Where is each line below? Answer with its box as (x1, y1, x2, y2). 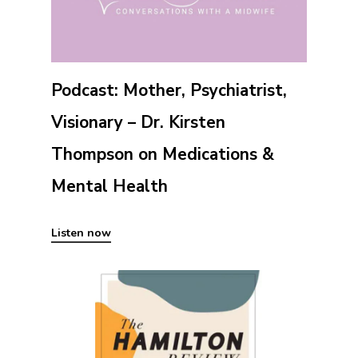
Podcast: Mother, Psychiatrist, (51, 78, 287, 101)
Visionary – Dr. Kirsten (51, 110, 225, 133)
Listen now (51, 225, 111, 241)
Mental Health (51, 174, 168, 197)
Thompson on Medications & (51, 142, 274, 165)
